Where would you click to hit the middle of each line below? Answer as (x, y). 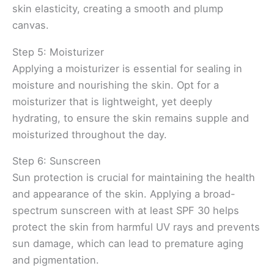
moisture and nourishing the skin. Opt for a (116, 85)
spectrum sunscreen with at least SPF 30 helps (126, 211)
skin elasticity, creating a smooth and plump (118, 9)
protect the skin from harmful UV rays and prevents (136, 227)
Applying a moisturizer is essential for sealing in (127, 68)
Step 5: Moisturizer (58, 52)
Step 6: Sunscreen (57, 161)
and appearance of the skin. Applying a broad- (124, 194)
